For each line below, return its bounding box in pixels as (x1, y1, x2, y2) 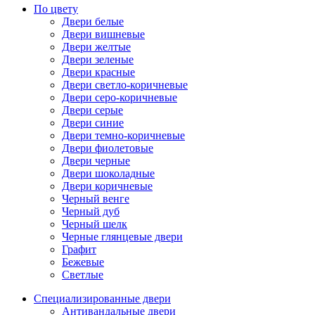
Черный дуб (62, 205, 120, 218)
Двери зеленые (62, 53, 134, 66)
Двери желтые (62, 41, 131, 53)
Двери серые (62, 104, 123, 117)
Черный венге (62, 193, 129, 205)
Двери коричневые (62, 180, 153, 193)
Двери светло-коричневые (62, 79, 188, 91)
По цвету (34, 3, 78, 15)
